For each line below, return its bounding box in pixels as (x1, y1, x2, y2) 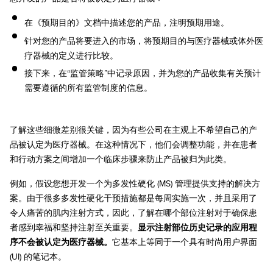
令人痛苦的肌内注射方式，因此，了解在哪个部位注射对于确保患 (10, 207, 257, 219)
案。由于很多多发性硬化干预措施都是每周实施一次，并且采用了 (10, 192, 257, 205)
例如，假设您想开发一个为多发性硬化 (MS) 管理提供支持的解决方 (10, 177, 260, 190)
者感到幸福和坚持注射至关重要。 (10, 221, 138, 234)
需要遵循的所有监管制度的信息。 (24, 82, 152, 94)
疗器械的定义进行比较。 (24, 49, 118, 62)
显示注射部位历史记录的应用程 (138, 221, 257, 234)
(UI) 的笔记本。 (10, 250, 66, 263)
